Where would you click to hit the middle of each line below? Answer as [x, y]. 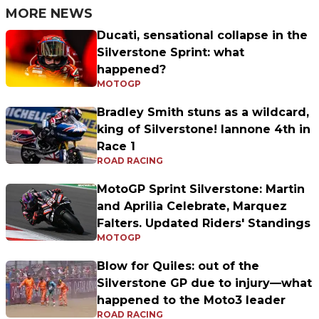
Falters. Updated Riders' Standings [204, 224]
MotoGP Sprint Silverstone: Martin [201, 189]
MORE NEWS [49, 14]
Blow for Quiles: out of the [178, 266]
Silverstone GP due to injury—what [204, 283]
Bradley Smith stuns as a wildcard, [203, 113]
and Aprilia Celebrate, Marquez [192, 206]
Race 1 [116, 147]
